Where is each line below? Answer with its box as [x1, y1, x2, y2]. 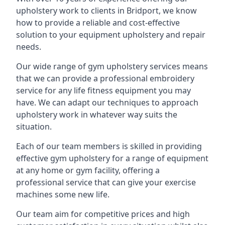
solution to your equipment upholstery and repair [16, 29, 205, 40]
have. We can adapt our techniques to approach [16, 97, 198, 108]
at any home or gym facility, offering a [16, 165, 160, 176]
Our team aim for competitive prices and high [16, 208, 190, 219]
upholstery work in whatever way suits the [16, 109, 177, 120]
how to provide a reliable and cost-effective [16, 17, 180, 28]
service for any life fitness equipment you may [16, 85, 191, 96]
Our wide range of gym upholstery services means [16, 61, 208, 72]
